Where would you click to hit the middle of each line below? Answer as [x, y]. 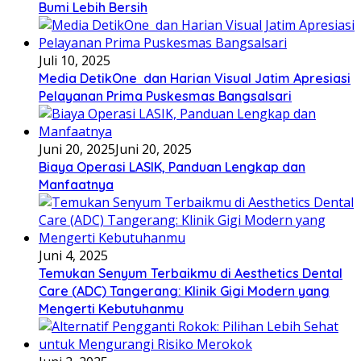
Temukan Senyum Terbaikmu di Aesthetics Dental [191, 273]
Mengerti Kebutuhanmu [111, 308]
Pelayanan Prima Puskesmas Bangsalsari [165, 95]
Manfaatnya [76, 184]
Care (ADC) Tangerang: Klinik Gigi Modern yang [184, 290]
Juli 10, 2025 [75, 60]
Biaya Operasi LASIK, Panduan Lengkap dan [172, 166]
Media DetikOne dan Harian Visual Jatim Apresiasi [195, 78]
